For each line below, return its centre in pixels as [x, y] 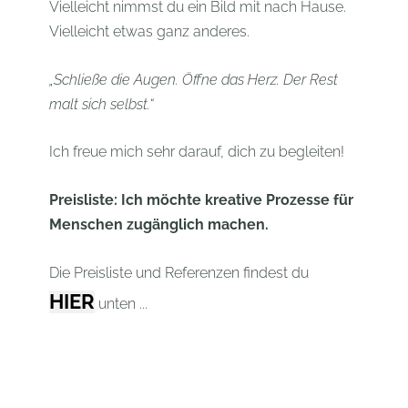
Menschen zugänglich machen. [158, 225]
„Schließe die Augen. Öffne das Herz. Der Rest [193, 79]
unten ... [121, 303]
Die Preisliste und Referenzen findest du [178, 272]
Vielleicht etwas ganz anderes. [149, 32]
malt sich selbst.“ [101, 104]
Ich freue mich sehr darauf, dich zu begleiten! [196, 152]
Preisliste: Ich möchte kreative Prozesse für [201, 200]
